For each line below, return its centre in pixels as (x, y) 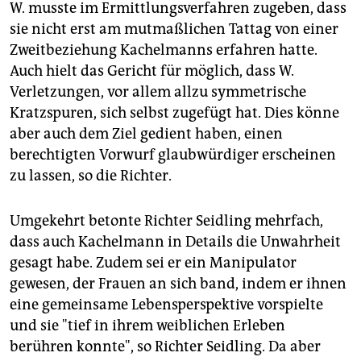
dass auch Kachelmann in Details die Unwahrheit (175, 242)
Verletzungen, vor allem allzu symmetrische (158, 92)
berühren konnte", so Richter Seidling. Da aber (165, 347)
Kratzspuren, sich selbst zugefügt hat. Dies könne (174, 113)
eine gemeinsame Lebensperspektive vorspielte (166, 305)
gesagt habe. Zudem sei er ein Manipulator (153, 263)
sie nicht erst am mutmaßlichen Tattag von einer (174, 29)
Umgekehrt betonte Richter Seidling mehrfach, (166, 221)
